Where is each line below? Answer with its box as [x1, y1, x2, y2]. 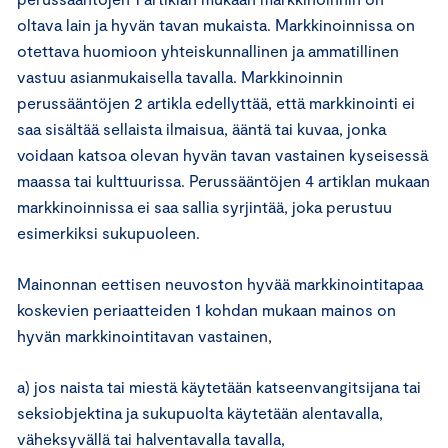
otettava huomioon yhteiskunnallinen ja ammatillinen [17, 41, 399, 60]
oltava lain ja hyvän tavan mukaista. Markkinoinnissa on [17, 15, 415, 34]
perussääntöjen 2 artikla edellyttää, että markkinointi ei [17, 93, 415, 112]
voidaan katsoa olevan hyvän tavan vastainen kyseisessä [17, 145, 428, 164]
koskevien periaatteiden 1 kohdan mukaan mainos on [17, 300, 396, 319]
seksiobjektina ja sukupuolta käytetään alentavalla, [17, 403, 383, 422]
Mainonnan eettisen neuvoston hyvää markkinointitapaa [17, 274, 423, 293]
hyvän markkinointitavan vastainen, [17, 326, 272, 345]
